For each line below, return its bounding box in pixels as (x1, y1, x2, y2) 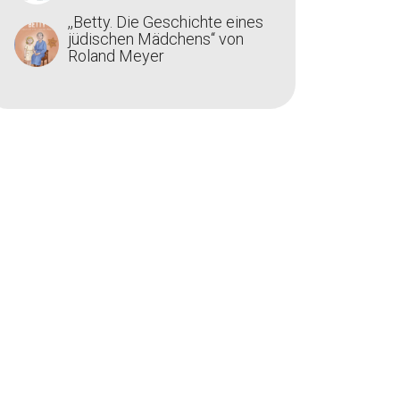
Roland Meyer (68, 46, 164, 65)
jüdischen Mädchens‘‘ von (68, 29, 244, 48)
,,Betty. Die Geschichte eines (68, 12, 263, 31)
